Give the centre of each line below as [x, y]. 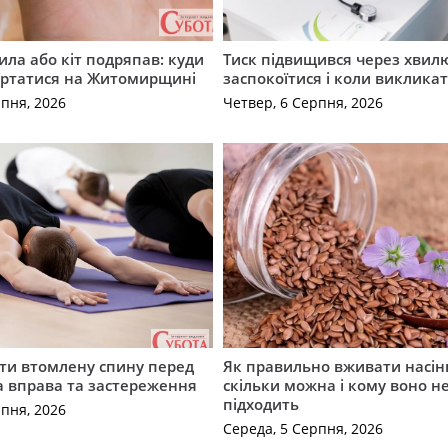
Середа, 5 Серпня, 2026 [303, 429]
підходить [261, 403]
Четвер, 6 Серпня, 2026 [303, 103]
